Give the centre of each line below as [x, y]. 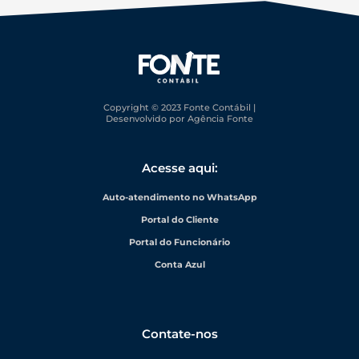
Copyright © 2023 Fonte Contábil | [179, 107]
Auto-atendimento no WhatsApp [179, 197]
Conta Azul [179, 264]
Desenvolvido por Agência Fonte [179, 118]
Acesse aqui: [179, 167]
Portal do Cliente [179, 219]
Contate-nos [179, 333]
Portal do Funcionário [179, 242]
